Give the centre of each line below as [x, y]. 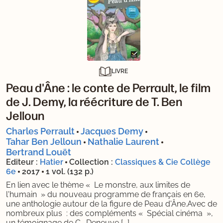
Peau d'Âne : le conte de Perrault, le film [108, 87]
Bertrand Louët [39, 152]
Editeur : [22, 162]
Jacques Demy [112, 131]
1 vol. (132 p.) [70, 171]
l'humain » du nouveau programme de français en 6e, [106, 194]
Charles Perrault [40, 131]
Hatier [52, 162]
